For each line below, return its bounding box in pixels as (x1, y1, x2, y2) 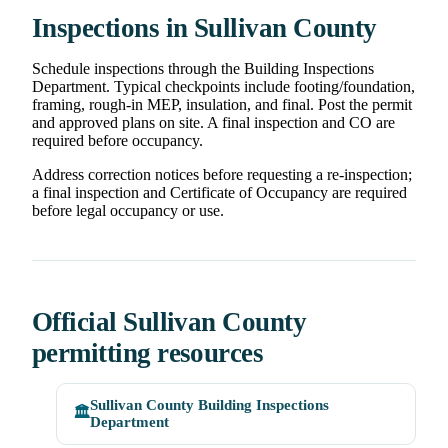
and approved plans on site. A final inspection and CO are (32, 114, 395, 132)
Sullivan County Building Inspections (90, 397, 329, 414)
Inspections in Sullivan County (32, 13, 377, 44)
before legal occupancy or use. (32, 202, 224, 220)
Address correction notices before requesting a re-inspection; (32, 166, 412, 184)
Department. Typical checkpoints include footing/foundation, (32, 78, 415, 96)
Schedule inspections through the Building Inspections (32, 60, 374, 78)
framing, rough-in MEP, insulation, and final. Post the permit (32, 96, 412, 114)
